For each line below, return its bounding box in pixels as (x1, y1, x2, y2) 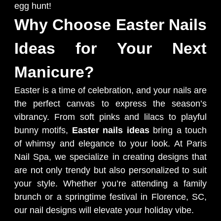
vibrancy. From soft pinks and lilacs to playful (14, 112, 207, 122)
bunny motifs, (14, 125, 72, 135)
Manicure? (14, 63, 94, 81)
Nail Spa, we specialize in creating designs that (14, 152, 207, 162)
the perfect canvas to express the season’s (14, 99, 207, 109)
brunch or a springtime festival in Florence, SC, (14, 192, 207, 202)
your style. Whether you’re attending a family (14, 179, 207, 188)
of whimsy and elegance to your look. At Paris (14, 139, 207, 148)
